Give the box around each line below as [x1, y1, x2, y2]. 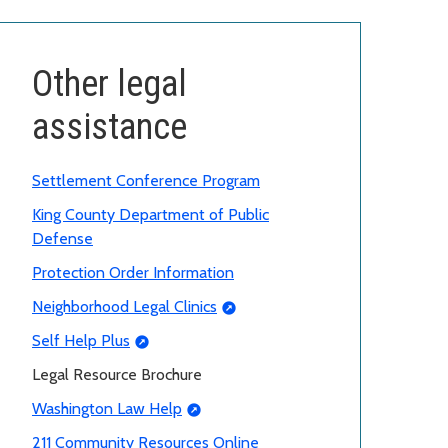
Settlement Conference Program [32, 170, 260, 190]
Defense [32, 228, 93, 248]
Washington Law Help [32, 398, 182, 418]
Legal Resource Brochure [32, 364, 202, 384]
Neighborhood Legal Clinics [32, 296, 217, 316]
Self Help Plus [32, 330, 130, 350]
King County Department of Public [32, 204, 269, 224]
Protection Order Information [32, 262, 234, 282]
